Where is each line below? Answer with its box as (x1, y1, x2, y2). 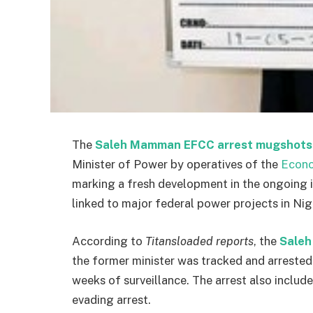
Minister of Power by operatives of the (72, 157, 281, 171)
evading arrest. (72, 292, 151, 307)
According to (72, 233, 145, 248)
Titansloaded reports (145, 233, 254, 248)
